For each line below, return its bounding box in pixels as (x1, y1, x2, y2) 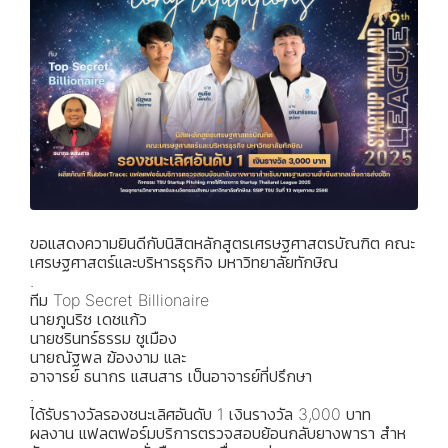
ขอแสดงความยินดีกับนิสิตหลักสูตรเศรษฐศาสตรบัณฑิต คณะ (30, 232, 415, 253)
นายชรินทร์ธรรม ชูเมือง (30, 327, 177, 348)
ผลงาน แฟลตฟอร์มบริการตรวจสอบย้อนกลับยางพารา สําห (30, 422, 406, 443)
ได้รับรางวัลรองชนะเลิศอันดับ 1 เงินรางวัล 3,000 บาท (30, 403, 371, 424)
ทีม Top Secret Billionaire (30, 289, 209, 310)
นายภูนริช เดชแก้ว (30, 308, 147, 329)
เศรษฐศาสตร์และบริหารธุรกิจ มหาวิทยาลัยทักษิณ (30, 251, 338, 272)
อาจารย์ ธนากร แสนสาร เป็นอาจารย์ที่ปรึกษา (30, 365, 312, 386)
